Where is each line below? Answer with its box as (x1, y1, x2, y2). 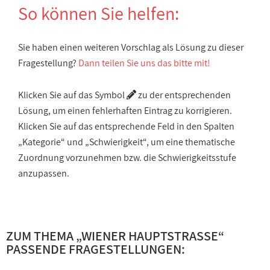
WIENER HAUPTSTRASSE (81, 227, 211, 244)
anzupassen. (18, 167, 69, 180)
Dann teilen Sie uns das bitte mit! (78, 57, 210, 69)
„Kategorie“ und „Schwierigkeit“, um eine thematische (18, 136, 235, 148)
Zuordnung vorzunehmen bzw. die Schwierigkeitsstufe (18, 151, 236, 164)
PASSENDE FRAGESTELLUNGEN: (6, 240, 185, 257)
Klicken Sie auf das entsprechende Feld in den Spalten (18, 120, 234, 133)
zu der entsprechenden (136, 89, 231, 101)
